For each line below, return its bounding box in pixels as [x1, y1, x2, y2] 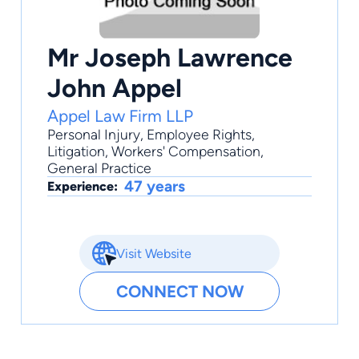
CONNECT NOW [115, 281, 244, 302]
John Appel [47, 73, 182, 103]
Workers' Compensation [111, 143, 260, 160]
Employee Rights [147, 126, 252, 143]
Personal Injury [47, 126, 140, 143]
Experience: [47, 179, 118, 195]
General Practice [47, 159, 151, 177]
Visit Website [116, 245, 192, 261]
